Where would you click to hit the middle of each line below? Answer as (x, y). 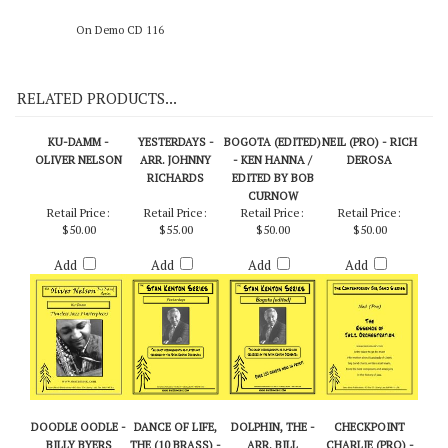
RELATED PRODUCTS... (97, 135)
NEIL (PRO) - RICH (369, 179)
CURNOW (272, 233)
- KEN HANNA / (272, 197)
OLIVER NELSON (78, 197)
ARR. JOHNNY (175, 197)
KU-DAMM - (78, 179)
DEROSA (369, 197)
